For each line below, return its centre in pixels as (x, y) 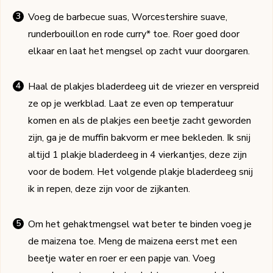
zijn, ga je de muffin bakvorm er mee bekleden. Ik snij (139, 138)
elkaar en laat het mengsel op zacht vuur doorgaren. (139, 51)
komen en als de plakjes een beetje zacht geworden (140, 121)
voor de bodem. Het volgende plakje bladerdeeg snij (140, 172)
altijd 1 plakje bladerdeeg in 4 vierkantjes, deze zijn (137, 155)
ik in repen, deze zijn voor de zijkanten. (109, 189)
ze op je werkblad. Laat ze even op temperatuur (131, 104)
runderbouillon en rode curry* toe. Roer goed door (134, 34)
